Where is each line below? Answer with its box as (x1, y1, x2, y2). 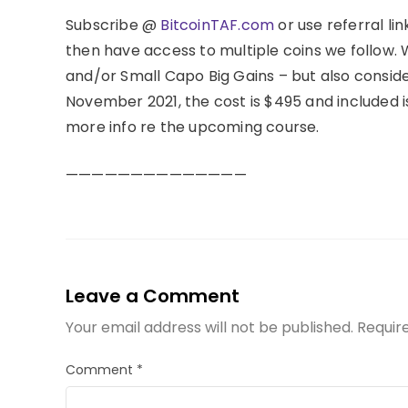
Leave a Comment (66, 282, 240, 309)
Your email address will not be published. (66, 316, 353, 338)
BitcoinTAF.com (160, 14, 275, 36)
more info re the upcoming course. (66, 116, 320, 138)
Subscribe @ (66, 14, 161, 36)
